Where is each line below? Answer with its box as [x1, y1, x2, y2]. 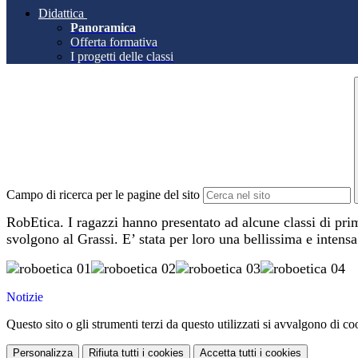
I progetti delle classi [70, 50, 173, 64]
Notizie [6, 290, 43, 304]
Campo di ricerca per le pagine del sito [6, 188, 200, 202]
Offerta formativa [70, 35, 157, 50]
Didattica [38, 6, 84, 21]
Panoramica [70, 21, 136, 35]
